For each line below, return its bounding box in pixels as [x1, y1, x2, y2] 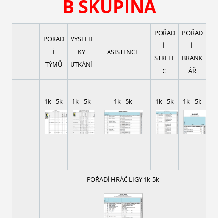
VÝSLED [70, 35, 92, 44]
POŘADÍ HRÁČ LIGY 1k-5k [87, 175, 159, 184]
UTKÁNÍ [70, 60, 92, 69]
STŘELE [154, 54, 175, 63]
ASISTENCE [107, 47, 139, 56]
